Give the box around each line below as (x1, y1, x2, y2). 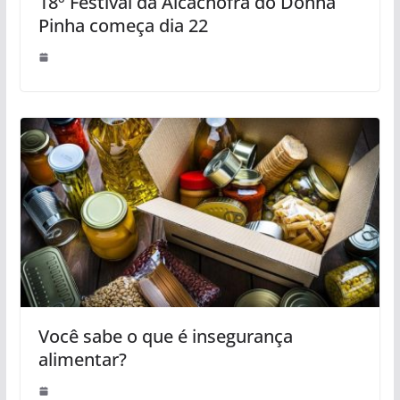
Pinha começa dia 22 (37, 13, 208, 38)
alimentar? (37, 346, 127, 371)
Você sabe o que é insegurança (37, 323, 293, 348)
